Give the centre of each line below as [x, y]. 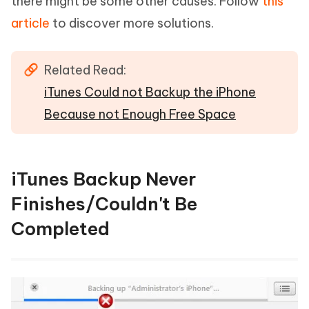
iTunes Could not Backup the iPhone [150, 92]
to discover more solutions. [132, 23]
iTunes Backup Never [103, 179]
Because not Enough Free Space [140, 114]
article [30, 23]
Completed [60, 229]
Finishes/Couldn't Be [104, 204]
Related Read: [85, 70]
